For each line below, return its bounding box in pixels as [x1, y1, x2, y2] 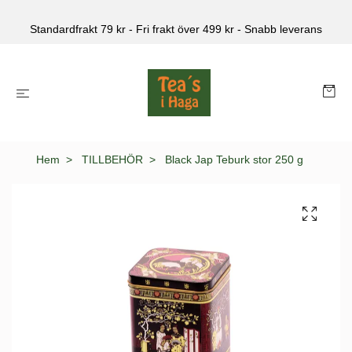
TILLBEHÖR [82, 153, 143, 166]
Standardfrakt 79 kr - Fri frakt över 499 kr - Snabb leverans [30, 22, 322, 35]
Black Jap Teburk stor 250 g [162, 153, 303, 166]
